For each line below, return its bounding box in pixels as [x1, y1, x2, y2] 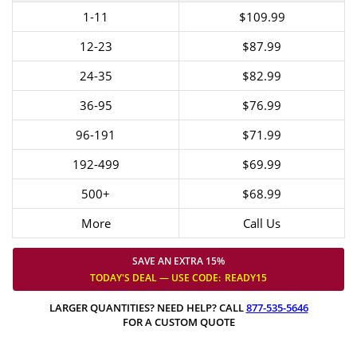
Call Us [243, 215, 280, 231]
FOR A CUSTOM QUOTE [122, 315, 235, 329]
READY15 [225, 271, 267, 284]
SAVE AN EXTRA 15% [132, 254, 225, 268]
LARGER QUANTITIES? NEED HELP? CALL [49, 300, 246, 315]
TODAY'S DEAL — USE [90, 271, 192, 284]
